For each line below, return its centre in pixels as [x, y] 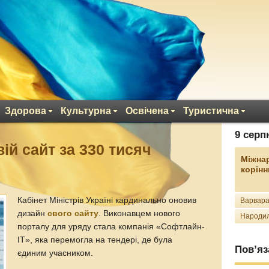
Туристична [211, 111]
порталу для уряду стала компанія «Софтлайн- [111, 227]
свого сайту [73, 213]
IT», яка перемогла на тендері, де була [95, 240]
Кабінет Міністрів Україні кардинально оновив [107, 200]
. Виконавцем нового [140, 213]
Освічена [147, 111]
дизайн [33, 213]
